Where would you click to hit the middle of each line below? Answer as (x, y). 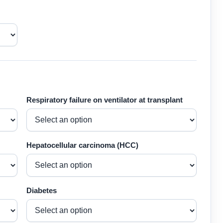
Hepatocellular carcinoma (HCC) (82, 145)
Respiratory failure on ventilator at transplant (105, 100)
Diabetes (42, 191)
